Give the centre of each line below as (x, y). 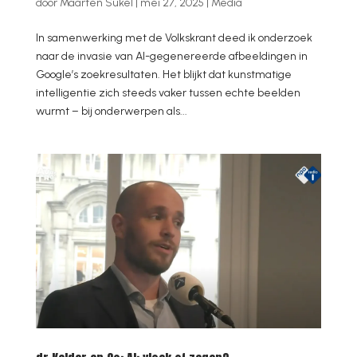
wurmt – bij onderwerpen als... (111, 111)
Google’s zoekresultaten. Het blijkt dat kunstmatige (163, 74)
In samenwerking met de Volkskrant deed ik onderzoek (174, 37)
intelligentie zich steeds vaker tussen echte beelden (168, 92)
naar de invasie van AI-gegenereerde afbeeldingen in (171, 56)
